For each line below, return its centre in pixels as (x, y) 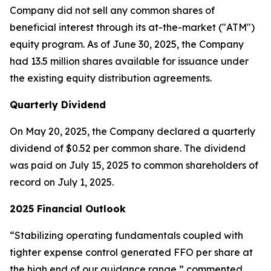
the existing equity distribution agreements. (111, 78)
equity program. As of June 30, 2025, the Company (127, 44)
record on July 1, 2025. (62, 182)
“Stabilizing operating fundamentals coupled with (126, 235)
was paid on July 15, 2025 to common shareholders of (134, 165)
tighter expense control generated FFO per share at (131, 252)
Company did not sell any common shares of (112, 10)
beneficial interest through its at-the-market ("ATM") (132, 27)
